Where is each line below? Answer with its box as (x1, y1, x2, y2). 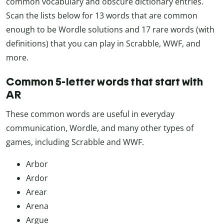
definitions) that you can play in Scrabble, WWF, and (6, 37, 200, 49)
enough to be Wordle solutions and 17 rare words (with (6, 23, 214, 35)
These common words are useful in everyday (6, 108, 174, 119)
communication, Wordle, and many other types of (6, 122, 193, 133)
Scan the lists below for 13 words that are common (6, 9, 197, 21)
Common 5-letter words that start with (6, 74, 203, 88)
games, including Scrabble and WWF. (6, 136, 144, 147)
